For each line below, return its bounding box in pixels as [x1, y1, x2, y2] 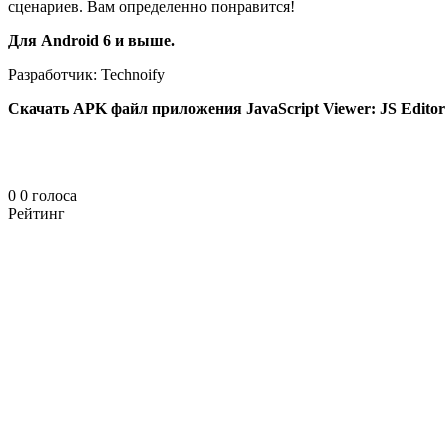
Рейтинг [8, 205, 65, 223]
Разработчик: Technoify [8, 65, 165, 83]
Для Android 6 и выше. [8, 31, 175, 49]
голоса [32, 187, 77, 205]
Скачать [8, 99, 69, 117]
